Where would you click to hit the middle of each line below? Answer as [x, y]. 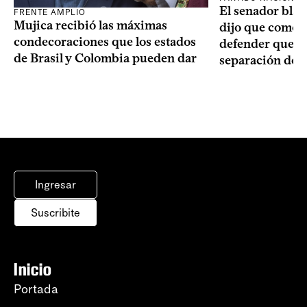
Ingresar [56, 185]
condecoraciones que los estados [105, 42]
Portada [36, 290]
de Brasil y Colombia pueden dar [105, 59]
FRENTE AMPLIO [50, 13]
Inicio [33, 270]
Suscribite [56, 213]
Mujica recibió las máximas [90, 26]
